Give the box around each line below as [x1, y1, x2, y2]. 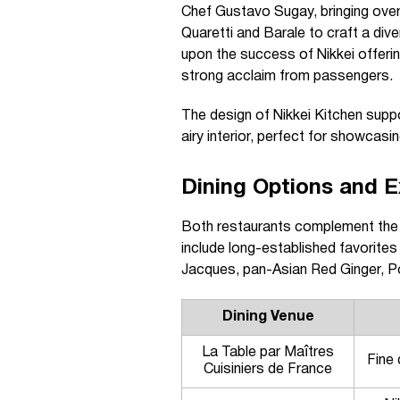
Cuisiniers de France [204, 363, 332, 376]
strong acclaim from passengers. [181, 71, 393, 83]
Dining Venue [221, 311, 314, 323]
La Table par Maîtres [202, 346, 334, 359]
